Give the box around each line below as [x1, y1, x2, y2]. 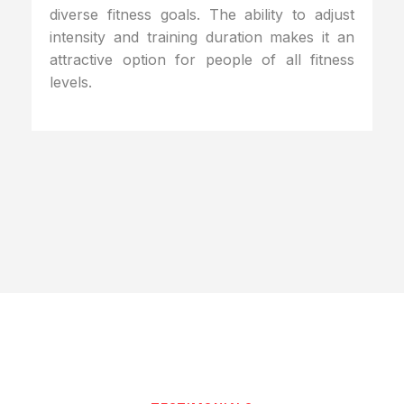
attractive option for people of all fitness [50, 50, 354, 69]
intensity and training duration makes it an [50, 27, 354, 46]
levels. [50, 72, 92, 91]
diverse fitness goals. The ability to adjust [50, 5, 354, 23]
